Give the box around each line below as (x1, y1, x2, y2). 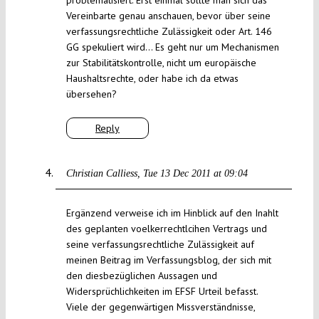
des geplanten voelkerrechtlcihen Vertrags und (66, 222, 267, 236)
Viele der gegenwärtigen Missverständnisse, (66, 300, 255, 314)
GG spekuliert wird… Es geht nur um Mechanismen (66, 41, 279, 54)
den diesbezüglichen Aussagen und (66, 269, 217, 283)
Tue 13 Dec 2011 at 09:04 (142, 168, 248, 179)
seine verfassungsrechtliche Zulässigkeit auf (66, 238, 254, 251)
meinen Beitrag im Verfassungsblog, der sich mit (66, 253, 271, 267)
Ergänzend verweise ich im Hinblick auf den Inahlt (66, 206, 278, 220)
